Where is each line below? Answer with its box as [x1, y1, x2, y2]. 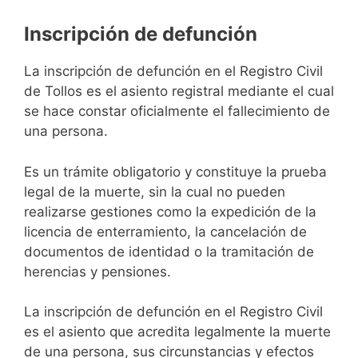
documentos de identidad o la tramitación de [24, 243, 314, 260]
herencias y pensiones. [24, 263, 171, 280]
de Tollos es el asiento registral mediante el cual [24, 83, 334, 100]
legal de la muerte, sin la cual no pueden [24, 183, 285, 200]
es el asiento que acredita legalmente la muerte [24, 324, 331, 340]
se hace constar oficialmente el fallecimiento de [24, 103, 330, 120]
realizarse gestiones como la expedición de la [24, 203, 316, 220]
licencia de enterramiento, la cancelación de [24, 223, 307, 240]
